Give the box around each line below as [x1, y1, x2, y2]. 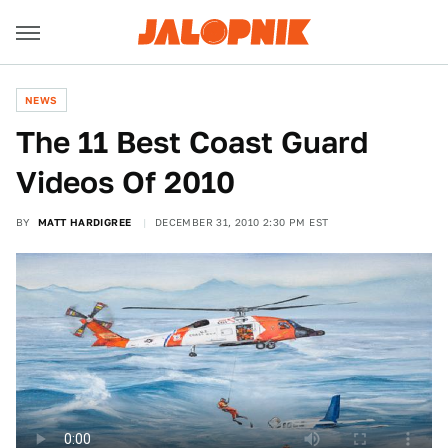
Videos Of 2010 [16, 164, 235, 200]
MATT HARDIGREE [37, 216, 132, 228]
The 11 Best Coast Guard [16, 124, 368, 160]
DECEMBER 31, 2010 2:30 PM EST [154, 216, 329, 228]
